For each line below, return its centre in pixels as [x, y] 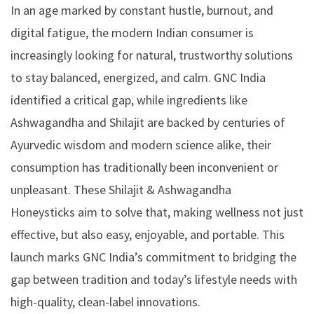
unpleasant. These [60, 189]
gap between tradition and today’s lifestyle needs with [154, 279]
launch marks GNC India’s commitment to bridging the [153, 257]
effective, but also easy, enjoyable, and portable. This [148, 234]
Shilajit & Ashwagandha [170, 189]
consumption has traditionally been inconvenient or [144, 167]
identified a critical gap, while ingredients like [129, 100]
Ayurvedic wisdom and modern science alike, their [141, 144]
